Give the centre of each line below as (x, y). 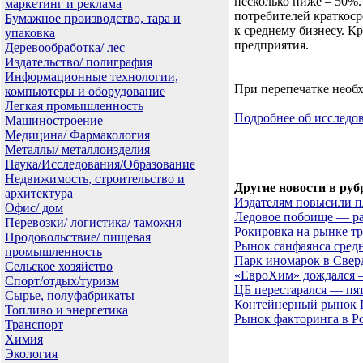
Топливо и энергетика (66, 310)
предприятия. (271, 45)
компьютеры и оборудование (85, 91)
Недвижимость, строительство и (95, 179)
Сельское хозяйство (59, 266)
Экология (31, 354)
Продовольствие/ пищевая (78, 237)
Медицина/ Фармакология (77, 135)
